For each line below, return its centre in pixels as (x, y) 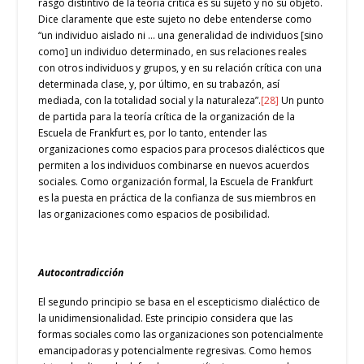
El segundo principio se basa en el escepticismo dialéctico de (180, 301)
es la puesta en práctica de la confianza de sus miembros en (178, 198)
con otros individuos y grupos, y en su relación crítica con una (180, 68)
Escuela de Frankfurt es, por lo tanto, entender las (153, 133)
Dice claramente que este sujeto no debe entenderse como (175, 19)
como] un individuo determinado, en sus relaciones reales (173, 52)
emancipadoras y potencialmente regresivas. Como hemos (175, 350)
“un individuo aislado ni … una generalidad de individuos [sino (181, 36)
